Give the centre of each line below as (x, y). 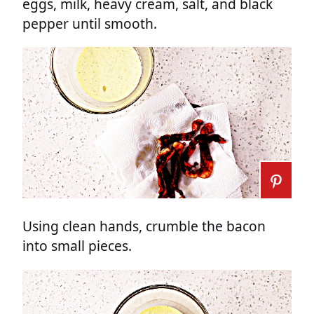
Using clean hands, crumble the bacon (144, 226)
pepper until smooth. (90, 23)
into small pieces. (77, 246)
